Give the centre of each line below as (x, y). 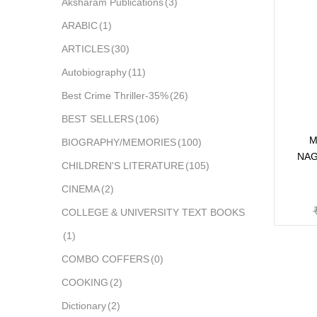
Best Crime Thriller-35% (115, 96)
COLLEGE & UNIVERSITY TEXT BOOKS (153, 212)
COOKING (85, 282)
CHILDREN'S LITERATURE (123, 166)
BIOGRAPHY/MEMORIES (119, 142)
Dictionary (84, 306)
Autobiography (94, 72)
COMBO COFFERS (105, 259)
